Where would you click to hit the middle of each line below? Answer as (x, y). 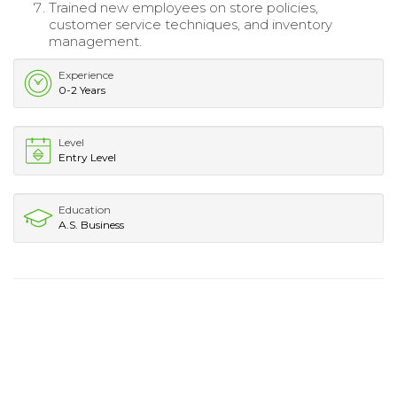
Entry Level (87, 157)
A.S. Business (91, 224)
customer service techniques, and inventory (191, 24)
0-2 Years (82, 90)
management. (95, 41)
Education (85, 209)
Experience (86, 74)
